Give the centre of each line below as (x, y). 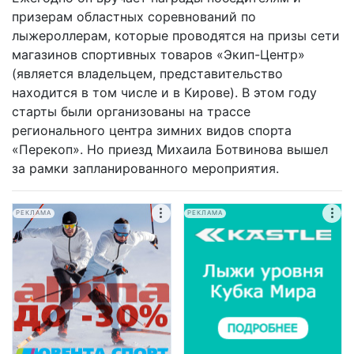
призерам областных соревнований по (134, 16)
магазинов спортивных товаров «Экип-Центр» (158, 54)
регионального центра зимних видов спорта (152, 130)
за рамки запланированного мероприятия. (145, 168)
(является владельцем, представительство (147, 73)
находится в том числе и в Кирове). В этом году (164, 92)
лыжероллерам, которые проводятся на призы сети (176, 35)
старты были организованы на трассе (131, 111)
